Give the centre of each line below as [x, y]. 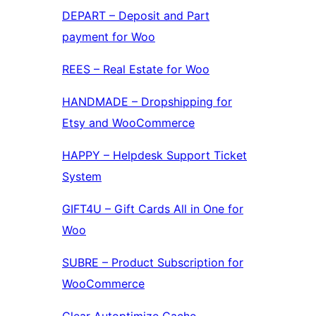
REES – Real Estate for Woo [136, 69]
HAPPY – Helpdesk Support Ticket [154, 156]
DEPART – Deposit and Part [136, 16]
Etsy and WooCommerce [128, 123]
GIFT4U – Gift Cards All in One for [153, 209]
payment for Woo [109, 37]
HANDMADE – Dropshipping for [147, 102]
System [82, 177]
